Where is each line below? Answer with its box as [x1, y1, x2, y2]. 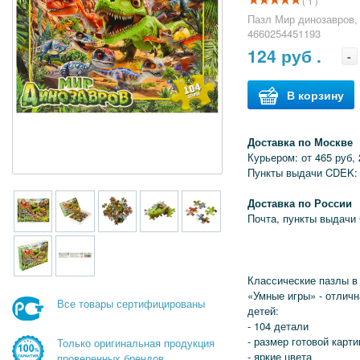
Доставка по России [247, 195, 352, 211]
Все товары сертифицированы [57, 296, 205, 312]
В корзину [286, 87, 344, 103]
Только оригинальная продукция [57, 335, 215, 351]
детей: [247, 303, 279, 318]
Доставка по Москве [247, 134, 353, 149]
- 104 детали [247, 318, 309, 333]
